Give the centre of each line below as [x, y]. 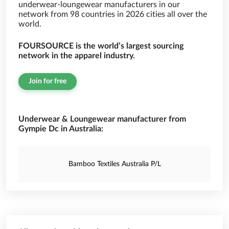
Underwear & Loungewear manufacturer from [102, 119]
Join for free [48, 81]
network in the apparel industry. [77, 56]
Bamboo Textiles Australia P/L [114, 164]
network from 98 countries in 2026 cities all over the [113, 14]
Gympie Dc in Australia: [61, 129]
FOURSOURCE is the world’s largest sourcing [101, 46]
